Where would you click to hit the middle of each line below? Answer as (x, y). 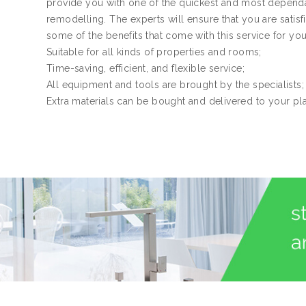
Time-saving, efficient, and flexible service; (145, 68)
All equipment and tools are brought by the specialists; (175, 85)
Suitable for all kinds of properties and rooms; (154, 52)
